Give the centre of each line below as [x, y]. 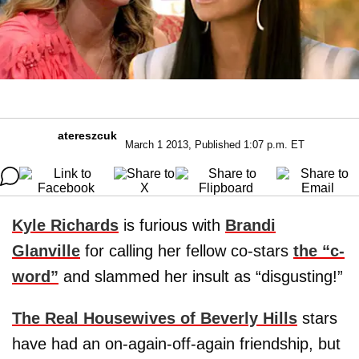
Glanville [46, 250]
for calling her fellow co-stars [187, 250]
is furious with [172, 225]
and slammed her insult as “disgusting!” [201, 276]
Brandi [250, 225]
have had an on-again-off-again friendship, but [176, 343]
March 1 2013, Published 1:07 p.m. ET [215, 144]
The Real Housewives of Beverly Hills [155, 318]
